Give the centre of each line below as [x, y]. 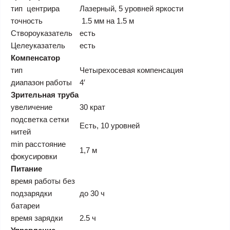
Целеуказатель [38, 45]
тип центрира [35, 8]
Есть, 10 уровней [110, 126]
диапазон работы [42, 82]
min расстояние [38, 144]
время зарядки [37, 218]
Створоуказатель [42, 33]
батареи [25, 206]
